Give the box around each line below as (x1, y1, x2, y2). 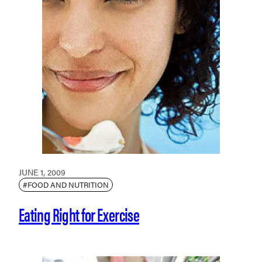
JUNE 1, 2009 (19, 166, 65, 178)
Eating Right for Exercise (19, 200, 139, 227)
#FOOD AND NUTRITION (23, 178, 109, 190)
